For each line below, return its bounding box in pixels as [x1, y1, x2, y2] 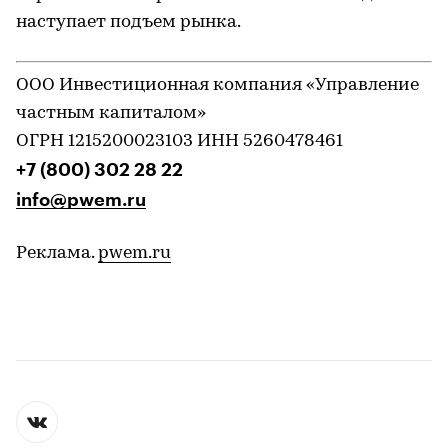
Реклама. [16, 243, 98, 263]
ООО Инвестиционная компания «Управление [16, 75, 419, 95]
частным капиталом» [16, 103, 206, 123]
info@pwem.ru [16, 190, 146, 209]
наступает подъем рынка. [16, 12, 241, 32]
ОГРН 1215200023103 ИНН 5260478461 [16, 131, 343, 151]
